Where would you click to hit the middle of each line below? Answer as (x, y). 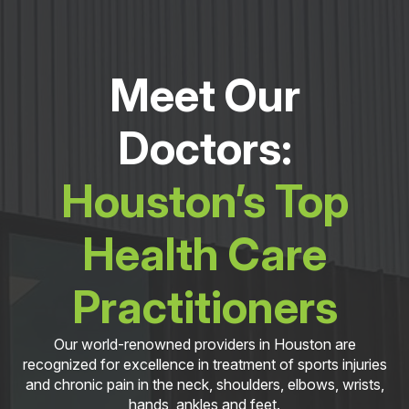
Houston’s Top (204, 202)
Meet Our (204, 96)
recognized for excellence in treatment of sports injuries (204, 365)
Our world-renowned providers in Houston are (204, 345)
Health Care (204, 255)
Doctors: (204, 149)
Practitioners (204, 308)
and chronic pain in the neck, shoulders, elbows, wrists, (204, 385)
